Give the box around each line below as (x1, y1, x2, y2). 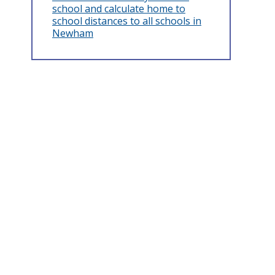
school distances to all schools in (52, 14, 201, 28)
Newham (52, 26, 93, 40)
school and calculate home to (52, 2, 185, 15)
